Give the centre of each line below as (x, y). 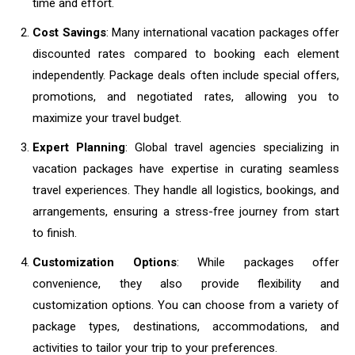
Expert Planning (79, 148)
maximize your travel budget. (107, 118)
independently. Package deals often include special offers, (186, 76)
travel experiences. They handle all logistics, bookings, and (186, 191)
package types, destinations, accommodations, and (186, 327)
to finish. (55, 233)
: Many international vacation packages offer (222, 33)
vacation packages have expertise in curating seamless (186, 169)
